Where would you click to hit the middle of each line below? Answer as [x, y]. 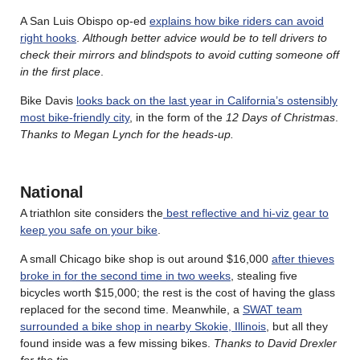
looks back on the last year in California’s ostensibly [207, 101]
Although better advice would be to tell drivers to [205, 38]
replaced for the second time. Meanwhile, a [131, 310]
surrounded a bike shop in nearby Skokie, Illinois [143, 327]
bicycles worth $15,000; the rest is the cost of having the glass [178, 293]
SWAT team [272, 310]
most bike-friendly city [75, 118]
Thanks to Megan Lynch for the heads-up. [129, 135]
